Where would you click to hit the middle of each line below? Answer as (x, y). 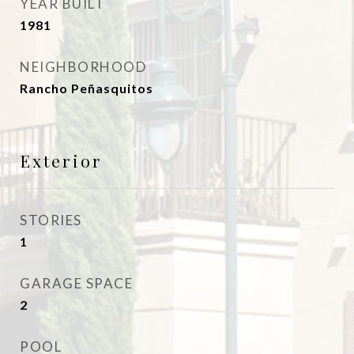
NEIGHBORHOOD (83, 67)
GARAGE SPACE (76, 283)
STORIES (51, 220)
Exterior (61, 160)
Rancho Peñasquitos (87, 88)
